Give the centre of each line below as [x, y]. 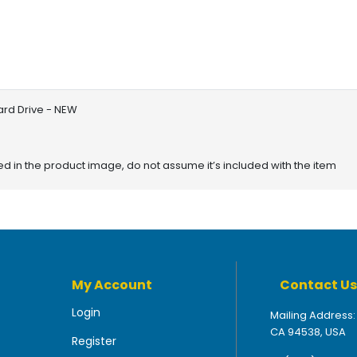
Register [94, 341]
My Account [112, 284]
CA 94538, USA [308, 331]
